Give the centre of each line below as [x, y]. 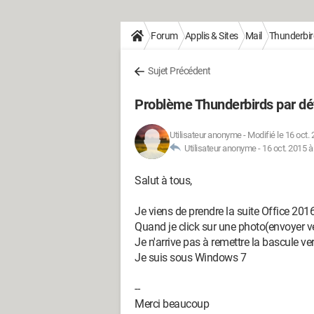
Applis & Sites [211, 36]
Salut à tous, [163, 180]
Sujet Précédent [179, 71]
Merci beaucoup [172, 304]
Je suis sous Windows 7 [190, 258]
